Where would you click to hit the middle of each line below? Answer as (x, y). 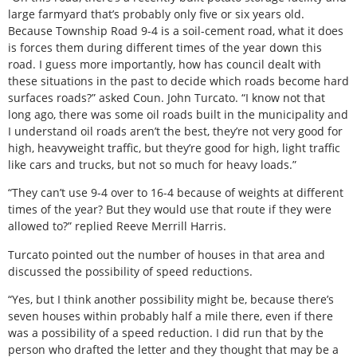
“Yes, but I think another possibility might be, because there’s (171, 300)
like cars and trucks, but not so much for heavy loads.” (152, 164)
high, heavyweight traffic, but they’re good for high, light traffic (174, 147)
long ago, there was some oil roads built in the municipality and (178, 114)
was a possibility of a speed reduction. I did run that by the (166, 333)
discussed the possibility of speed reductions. (130, 271)
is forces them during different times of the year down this (165, 47)
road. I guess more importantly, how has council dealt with (165, 64)
